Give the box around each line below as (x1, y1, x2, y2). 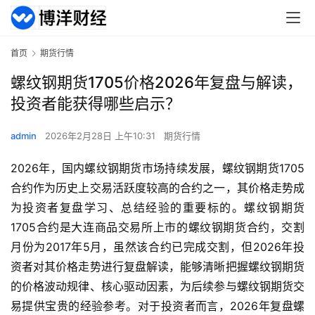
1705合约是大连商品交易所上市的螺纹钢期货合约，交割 (11, 220, 304, 235)
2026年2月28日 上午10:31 (45, 130, 158, 142)
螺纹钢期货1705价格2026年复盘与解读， (11, 73, 302, 92)
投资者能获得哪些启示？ (11, 94, 181, 113)
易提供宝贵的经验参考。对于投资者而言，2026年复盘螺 (11, 299, 304, 314)
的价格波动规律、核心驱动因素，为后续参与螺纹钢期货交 (11, 279, 304, 294)
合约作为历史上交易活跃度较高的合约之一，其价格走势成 (11, 181, 304, 195)
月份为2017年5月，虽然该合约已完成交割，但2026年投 (11, 240, 304, 255)
